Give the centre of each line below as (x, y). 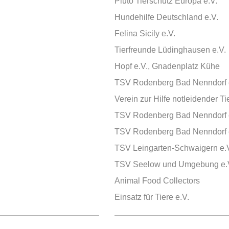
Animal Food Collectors (157, 181)
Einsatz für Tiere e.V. (152, 197)
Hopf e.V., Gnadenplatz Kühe (167, 66)
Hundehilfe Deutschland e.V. (166, 17)
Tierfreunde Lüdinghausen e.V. (170, 50)
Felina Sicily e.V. (145, 33)
